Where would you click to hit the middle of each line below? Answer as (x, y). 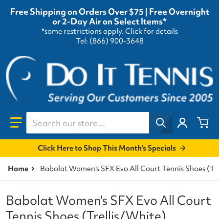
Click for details (151, 32)
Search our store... (62, 117)
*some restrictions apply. (83, 32)
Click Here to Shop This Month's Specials (107, 148)
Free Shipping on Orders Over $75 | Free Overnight (109, 12)
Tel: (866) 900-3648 (109, 41)
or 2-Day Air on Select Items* (109, 22)
